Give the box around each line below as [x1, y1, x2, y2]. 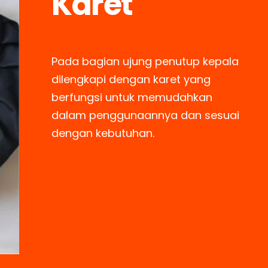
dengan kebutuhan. [51, 126, 155, 141]
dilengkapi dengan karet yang [51, 72, 211, 87]
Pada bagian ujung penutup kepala [51, 54, 239, 69]
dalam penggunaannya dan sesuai [51, 108, 240, 123]
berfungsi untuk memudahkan [51, 90, 213, 105]
